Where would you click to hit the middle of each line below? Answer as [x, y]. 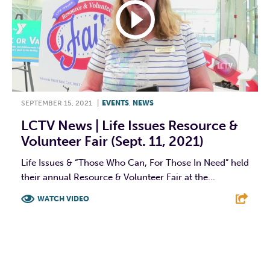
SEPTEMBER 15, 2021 [57, 103]
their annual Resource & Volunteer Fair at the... [118, 177]
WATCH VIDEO [63, 199]
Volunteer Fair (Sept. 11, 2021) [112, 141]
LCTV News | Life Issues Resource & [130, 125]
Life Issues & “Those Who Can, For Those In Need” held [135, 162]
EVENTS [115, 103]
